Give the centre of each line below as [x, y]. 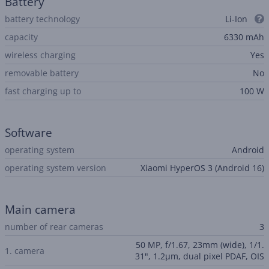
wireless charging [40, 55]
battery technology [42, 19]
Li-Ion [237, 19]
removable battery [42, 73]
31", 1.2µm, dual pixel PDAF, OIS [200, 256]
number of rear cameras [54, 227]
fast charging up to [43, 91]
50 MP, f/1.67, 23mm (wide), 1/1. [200, 245]
